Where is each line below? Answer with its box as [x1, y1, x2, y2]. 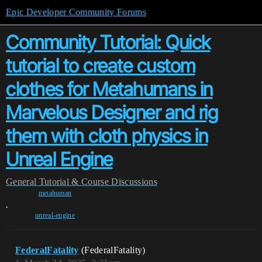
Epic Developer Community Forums [6, 7, 146, 17]
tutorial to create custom [6, 54, 195, 77]
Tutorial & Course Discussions [39, 177, 157, 187]
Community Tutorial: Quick [6, 31, 211, 54]
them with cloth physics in [6, 125, 208, 147]
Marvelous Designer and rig [6, 101, 218, 124]
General [6, 177, 37, 187]
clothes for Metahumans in [6, 78, 213, 101]
